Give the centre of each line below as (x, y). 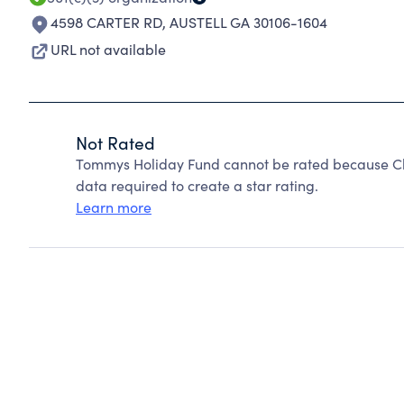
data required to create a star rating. (197, 185)
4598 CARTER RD (106, 22)
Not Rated (115, 142)
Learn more (114, 207)
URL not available (108, 49)
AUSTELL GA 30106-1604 (248, 22)
